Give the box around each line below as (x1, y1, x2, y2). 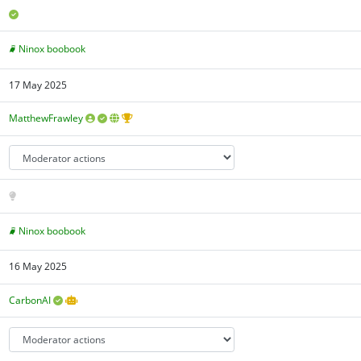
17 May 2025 (9, 77, 68, 92)
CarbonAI (9, 293, 52, 308)
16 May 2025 (9, 259, 68, 274)
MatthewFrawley (9, 111, 84, 126)
